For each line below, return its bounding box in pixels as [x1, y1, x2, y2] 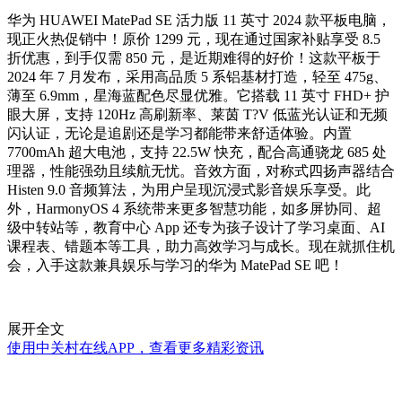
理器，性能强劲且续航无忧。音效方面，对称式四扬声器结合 [7, 163, 395, 179]
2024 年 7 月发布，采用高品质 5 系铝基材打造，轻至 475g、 [7, 69, 388, 85]
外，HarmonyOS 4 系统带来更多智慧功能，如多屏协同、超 [7, 201, 381, 217]
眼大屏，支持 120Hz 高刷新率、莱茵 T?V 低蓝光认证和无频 [7, 107, 388, 123]
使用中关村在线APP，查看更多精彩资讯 [7, 340, 264, 356]
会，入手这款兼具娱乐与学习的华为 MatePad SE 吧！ [7, 258, 344, 274]
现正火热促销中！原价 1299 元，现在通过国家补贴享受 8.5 [7, 31, 380, 48]
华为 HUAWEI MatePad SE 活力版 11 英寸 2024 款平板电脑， [7, 13, 391, 29]
